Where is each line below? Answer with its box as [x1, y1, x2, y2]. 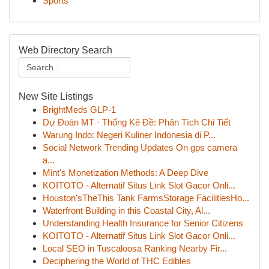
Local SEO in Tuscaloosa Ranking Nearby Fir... [43, 243, 227, 253]
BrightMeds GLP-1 [43, 104, 116, 115]
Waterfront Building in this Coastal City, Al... [43, 205, 210, 216]
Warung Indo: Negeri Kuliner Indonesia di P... [43, 130, 216, 140]
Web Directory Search [19, 45, 112, 55]
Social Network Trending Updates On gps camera [43, 142, 237, 153]
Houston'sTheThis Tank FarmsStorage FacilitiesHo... [43, 193, 249, 203]
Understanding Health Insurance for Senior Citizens [43, 218, 243, 228]
